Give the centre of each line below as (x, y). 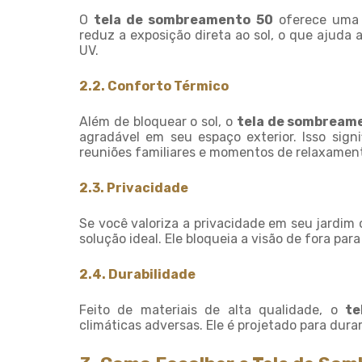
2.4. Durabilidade (137, 274)
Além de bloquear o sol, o (158, 122)
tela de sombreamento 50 (183, 20)
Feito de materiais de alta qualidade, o (212, 310)
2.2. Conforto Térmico (154, 86)
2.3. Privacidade (134, 188)
